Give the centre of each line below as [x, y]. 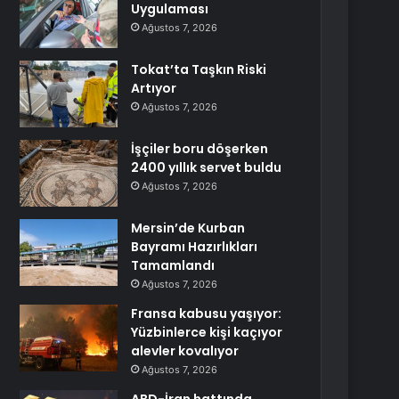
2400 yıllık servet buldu [207, 167]
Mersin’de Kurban [188, 228]
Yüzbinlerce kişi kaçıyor [207, 332]
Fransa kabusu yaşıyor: [207, 313]
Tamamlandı [173, 265]
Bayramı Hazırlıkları [195, 247]
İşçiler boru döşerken [200, 149]
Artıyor [154, 88]
